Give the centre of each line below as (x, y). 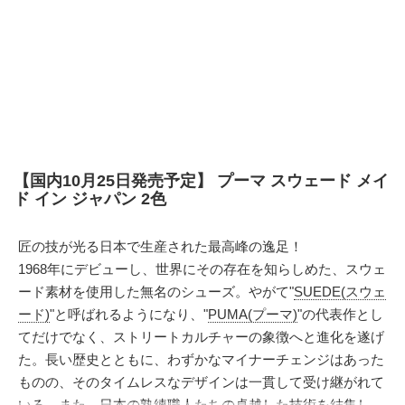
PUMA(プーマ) (253, 314)
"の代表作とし (340, 314)
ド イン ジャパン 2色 (90, 199)
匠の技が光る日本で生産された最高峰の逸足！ (160, 246)
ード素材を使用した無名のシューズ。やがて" (156, 292)
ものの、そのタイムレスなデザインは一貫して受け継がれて (201, 382)
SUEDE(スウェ (340, 292)
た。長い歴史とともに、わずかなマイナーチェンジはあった (201, 359)
